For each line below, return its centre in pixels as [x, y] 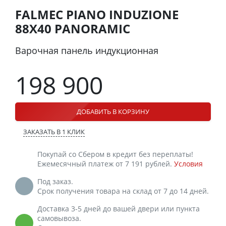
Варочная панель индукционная [87, 50]
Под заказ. [55, 181]
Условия [188, 163]
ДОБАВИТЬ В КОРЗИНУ [113, 111]
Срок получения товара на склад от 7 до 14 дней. [123, 191]
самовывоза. [59, 218]
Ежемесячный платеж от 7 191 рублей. [106, 163]
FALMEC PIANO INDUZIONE [97, 14]
